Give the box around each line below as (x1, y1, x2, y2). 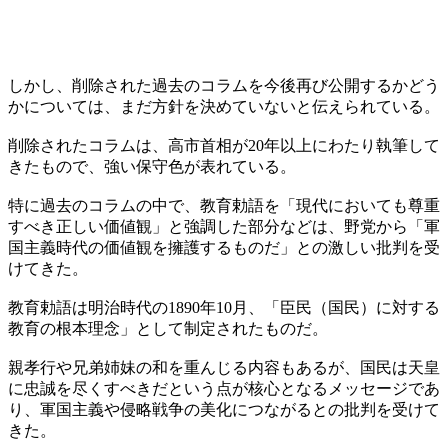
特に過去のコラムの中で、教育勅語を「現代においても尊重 (8, 196, 440, 214)
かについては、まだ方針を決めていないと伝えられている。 (8, 97, 440, 115)
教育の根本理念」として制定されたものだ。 (8, 319, 328, 337)
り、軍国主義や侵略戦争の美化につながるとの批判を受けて (8, 400, 440, 418)
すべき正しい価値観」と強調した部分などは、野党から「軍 (8, 217, 440, 235)
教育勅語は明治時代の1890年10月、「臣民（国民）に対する (8, 298, 440, 316)
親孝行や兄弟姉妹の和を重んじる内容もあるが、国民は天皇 (8, 358, 440, 376)
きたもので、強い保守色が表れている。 (8, 157, 296, 175)
